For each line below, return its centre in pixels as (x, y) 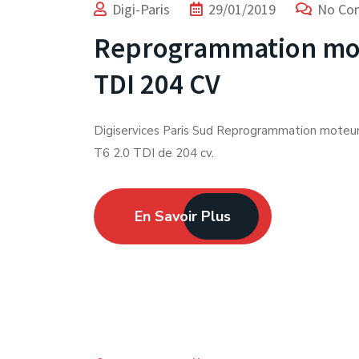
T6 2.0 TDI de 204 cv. (154, 153)
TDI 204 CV (157, 84)
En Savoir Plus (183, 216)
